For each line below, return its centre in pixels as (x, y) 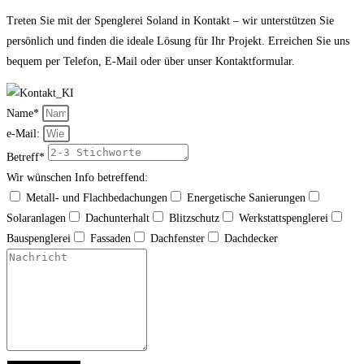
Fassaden (110, 239)
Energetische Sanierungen (246, 198)
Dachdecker (251, 239)
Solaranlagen (36, 219)
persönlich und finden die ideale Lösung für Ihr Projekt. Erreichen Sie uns (178, 41)
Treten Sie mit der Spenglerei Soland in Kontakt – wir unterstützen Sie (170, 21)
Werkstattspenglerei (284, 219)
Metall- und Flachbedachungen (97, 198)
